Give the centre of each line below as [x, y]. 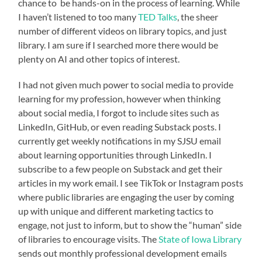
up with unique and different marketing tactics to [116, 211]
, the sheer [198, 17]
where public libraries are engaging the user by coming [126, 197]
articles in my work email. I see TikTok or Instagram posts [131, 183]
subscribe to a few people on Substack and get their [120, 169]
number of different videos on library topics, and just [123, 31]
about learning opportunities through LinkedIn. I [115, 155]
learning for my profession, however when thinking [120, 99]
